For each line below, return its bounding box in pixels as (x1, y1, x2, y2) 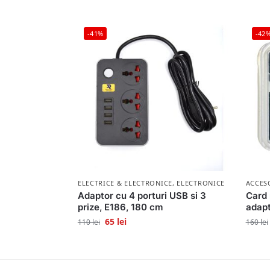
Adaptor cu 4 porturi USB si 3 (77, 189, 206, 201)
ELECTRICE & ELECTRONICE (77, 178, 172, 187)
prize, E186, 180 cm (77, 201, 163, 213)
